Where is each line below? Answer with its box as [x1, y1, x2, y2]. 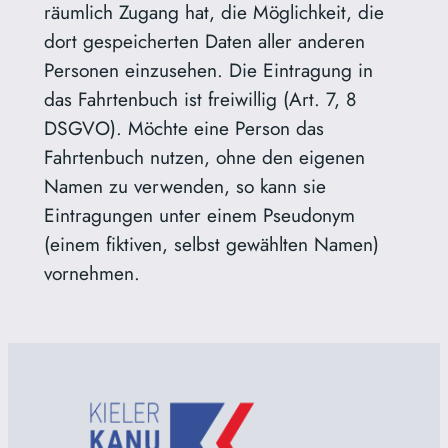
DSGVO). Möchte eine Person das [43, 114, 324, 143]
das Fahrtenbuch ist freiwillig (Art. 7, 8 [43, 85, 356, 114]
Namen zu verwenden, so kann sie [43, 172, 326, 201]
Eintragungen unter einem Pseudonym [43, 201, 355, 230]
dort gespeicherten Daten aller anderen [43, 27, 365, 56]
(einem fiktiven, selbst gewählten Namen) [43, 230, 379, 259]
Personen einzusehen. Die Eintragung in [43, 56, 373, 85]
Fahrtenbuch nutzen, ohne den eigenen [43, 143, 365, 172]
